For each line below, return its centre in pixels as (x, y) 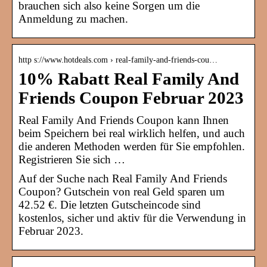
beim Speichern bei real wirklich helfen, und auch (132, 133)
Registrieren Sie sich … (72, 160)
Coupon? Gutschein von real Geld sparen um (122, 192)
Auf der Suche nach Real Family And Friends (123, 179)
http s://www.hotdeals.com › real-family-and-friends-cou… (118, 60)
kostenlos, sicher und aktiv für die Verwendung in (132, 218)
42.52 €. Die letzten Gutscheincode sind (110, 205)
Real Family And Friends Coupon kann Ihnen (124, 120)
